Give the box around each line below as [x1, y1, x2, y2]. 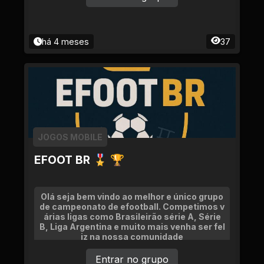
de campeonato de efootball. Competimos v [39, 202, 225, 212]
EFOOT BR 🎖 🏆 [34, 153, 124, 167]
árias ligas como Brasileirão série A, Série [43, 212, 221, 222]
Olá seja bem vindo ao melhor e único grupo [41, 192, 223, 202]
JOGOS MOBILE [38, 132, 103, 142]
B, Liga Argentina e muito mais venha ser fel [39, 222, 225, 232]
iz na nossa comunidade [81, 232, 183, 242]
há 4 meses [42, 37, 89, 47]
